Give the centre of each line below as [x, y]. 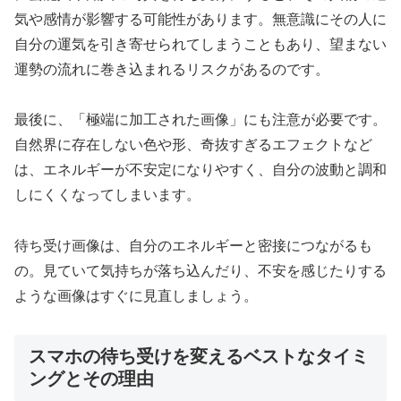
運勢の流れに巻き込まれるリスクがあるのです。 [172, 69]
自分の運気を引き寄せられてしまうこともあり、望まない [200, 44]
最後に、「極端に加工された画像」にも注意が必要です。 [200, 120]
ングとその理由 [91, 379]
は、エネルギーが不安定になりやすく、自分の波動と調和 [200, 170]
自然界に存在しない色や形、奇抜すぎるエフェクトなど [193, 145]
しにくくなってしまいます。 [107, 195]
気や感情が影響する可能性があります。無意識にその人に [200, 19]
